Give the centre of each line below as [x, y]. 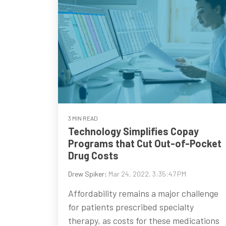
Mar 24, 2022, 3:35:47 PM [147, 174]
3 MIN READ [83, 118]
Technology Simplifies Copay [133, 131]
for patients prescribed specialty [131, 207]
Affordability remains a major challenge [143, 193]
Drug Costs [93, 156]
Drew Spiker [86, 174]
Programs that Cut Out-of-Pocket [145, 144]
